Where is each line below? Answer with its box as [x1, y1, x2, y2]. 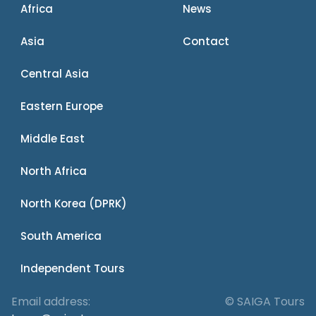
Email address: [11, 293, 90, 310]
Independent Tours [20, 260, 126, 276]
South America [20, 228, 102, 243]
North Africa [20, 163, 87, 178]
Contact [183, 33, 230, 49]
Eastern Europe [20, 98, 104, 114]
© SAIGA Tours [225, 293, 305, 310]
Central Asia [20, 66, 90, 81]
